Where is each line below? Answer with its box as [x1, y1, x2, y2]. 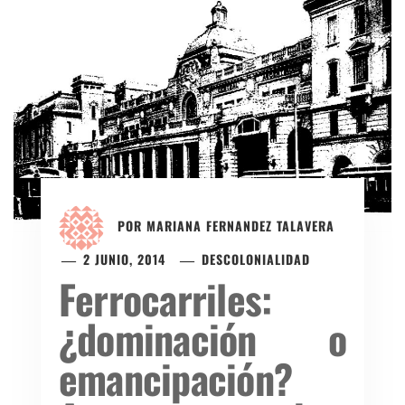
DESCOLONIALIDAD [202, 249, 311, 268]
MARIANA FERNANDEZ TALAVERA [146, 215, 334, 235]
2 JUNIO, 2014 [83, 249, 166, 268]
